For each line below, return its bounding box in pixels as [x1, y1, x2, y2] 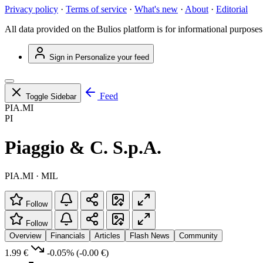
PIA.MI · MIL [5, 171, 58, 181]
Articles [95, 231, 120, 241]
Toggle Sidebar [26, 92, 76, 102]
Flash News [130, 231, 170, 241]
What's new [134, 4, 178, 15]
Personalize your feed [75, 53, 149, 62]
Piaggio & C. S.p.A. [5, 136, 161, 158]
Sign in [49, 53, 73, 62]
